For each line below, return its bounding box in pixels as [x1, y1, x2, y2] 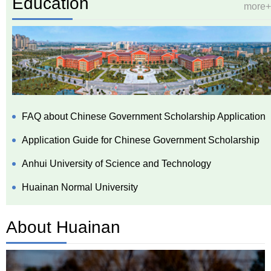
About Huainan [6, 218, 120, 237]
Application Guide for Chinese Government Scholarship [22, 135, 260, 146]
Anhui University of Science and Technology [22, 158, 211, 169]
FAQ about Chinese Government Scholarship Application [22, 111, 266, 122]
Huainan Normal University [22, 182, 138, 193]
